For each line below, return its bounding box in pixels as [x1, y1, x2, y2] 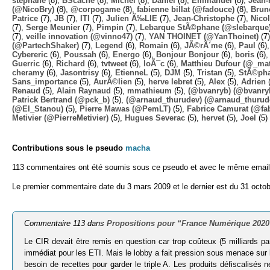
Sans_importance [12, 77, 77, 86]
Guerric [12, 58, 40, 68]
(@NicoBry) [12, 4, 54, 14]
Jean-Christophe [174, 13, 234, 23]
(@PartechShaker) [12, 40, 79, 50]
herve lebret [148, 77, 192, 86]
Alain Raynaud [57, 86, 111, 95]
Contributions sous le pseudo [12, 143, 125, 152]
